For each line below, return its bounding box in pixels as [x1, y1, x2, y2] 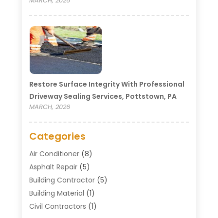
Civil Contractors [29, 201, 86, 211]
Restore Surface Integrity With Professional [29, 79, 184, 89]
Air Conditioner [29, 148, 79, 159]
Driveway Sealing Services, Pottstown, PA [29, 91, 177, 101]
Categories [29, 129, 86, 143]
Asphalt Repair [29, 162, 77, 172]
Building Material [29, 188, 84, 198]
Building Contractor [29, 175, 95, 185]
